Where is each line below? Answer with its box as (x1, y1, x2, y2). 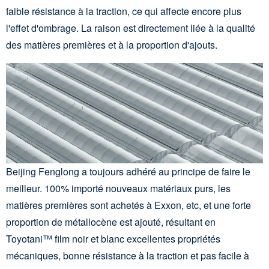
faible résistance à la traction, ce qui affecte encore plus (6, 4, 241, 19)
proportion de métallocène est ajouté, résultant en (6, 215, 216, 229)
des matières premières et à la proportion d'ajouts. (6, 38, 217, 52)
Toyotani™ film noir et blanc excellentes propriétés (6, 232, 220, 246)
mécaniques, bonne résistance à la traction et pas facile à (6, 249, 249, 263)
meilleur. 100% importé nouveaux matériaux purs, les (6, 181, 231, 196)
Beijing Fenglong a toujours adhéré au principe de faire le (6, 165, 250, 179)
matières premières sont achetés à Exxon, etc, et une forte (6, 198, 251, 213)
